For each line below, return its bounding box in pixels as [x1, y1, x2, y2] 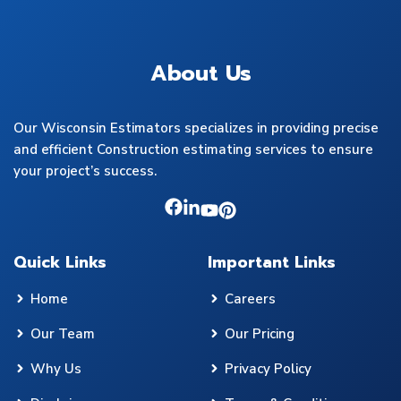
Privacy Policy [225, 359, 311, 378]
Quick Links [13, 250, 107, 274]
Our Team [30, 324, 95, 343]
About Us [149, 56, 252, 90]
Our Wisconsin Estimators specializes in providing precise [13, 118, 379, 137]
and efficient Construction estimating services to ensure [13, 140, 373, 158]
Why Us [30, 359, 81, 378]
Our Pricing [225, 324, 294, 343]
